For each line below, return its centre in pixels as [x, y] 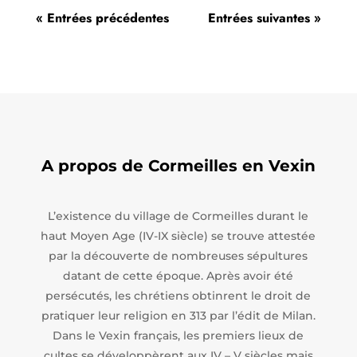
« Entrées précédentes [102, 18]
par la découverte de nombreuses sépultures [178, 255]
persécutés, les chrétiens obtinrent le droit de [178, 295]
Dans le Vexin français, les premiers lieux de [178, 335]
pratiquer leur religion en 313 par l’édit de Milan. [178, 315]
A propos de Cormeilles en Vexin [178, 165]
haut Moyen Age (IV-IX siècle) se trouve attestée [178, 235]
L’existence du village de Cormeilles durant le [178, 216]
